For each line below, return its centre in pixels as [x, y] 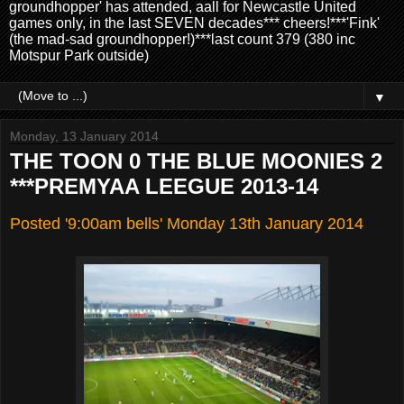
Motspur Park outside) [79, 55]
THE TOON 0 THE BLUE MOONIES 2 [196, 161]
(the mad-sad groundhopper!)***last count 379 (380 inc [182, 39]
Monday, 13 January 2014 [84, 136]
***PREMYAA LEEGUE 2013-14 [164, 186]
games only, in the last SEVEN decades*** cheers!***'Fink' [194, 23]
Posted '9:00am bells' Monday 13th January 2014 [187, 223]
